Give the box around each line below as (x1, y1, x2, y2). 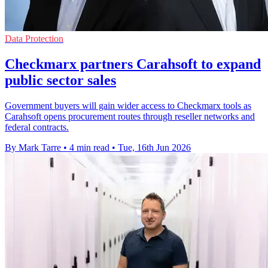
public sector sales (5, 72, 116, 88)
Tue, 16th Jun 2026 (118, 142, 191, 153)
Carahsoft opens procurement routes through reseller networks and (5, 111, 255, 121)
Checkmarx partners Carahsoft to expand (5, 56, 261, 72)
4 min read (69, 142, 109, 153)
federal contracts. (5, 121, 69, 132)
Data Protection (5, 33, 63, 44)
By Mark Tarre (5, 142, 61, 153)
